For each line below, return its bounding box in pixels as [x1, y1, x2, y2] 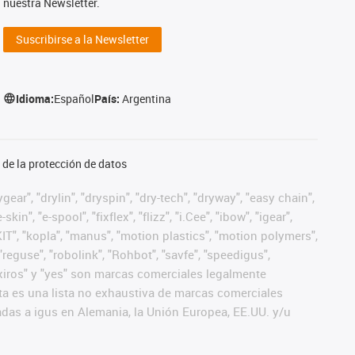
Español [54, 90, 95, 106]
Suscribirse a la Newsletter [16, 31, 150, 47]
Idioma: [16, 90, 55, 106]
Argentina [122, 90, 172, 106]
